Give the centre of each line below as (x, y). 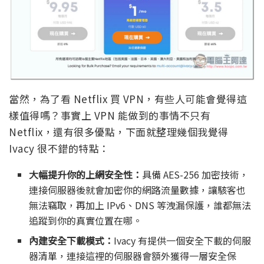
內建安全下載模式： (72, 241)
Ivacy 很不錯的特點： (59, 148)
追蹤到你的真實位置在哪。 (86, 221)
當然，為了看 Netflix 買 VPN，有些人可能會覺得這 (128, 99)
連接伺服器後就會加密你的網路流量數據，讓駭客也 (138, 190)
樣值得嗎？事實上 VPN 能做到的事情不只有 (110, 115)
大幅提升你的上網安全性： (86, 175)
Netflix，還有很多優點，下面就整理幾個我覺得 (119, 132)
